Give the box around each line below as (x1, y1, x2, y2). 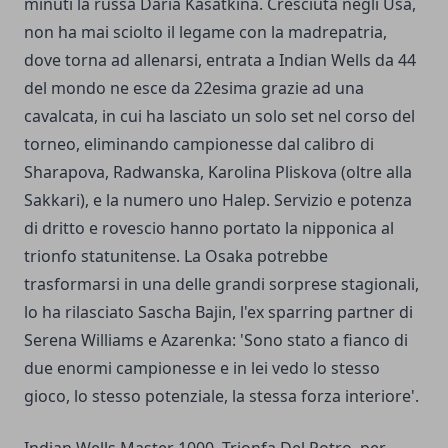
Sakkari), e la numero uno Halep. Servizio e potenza (24, 189, 412, 212)
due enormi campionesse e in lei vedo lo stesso (24, 357, 380, 380)
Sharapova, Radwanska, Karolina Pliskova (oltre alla (24, 161, 412, 184)
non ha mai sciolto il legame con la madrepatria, (24, 21, 387, 44)
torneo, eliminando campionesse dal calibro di (24, 133, 374, 156)
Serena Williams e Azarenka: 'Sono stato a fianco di (24, 329, 408, 352)
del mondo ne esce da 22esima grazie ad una (24, 77, 364, 100)
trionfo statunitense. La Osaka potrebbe (24, 245, 328, 268)
